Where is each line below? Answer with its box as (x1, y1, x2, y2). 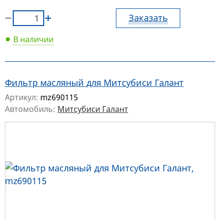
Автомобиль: (5, 104, 57, 115)
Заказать (128, 12, 168, 24)
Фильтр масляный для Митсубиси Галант (5, 77, 184, 89)
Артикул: (5, 92, 40, 103)
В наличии (13, 34, 54, 45)
